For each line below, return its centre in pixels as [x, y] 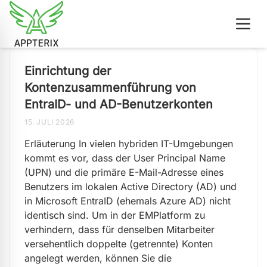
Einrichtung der [68, 71]
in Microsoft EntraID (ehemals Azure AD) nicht [128, 201]
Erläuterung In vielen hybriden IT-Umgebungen [129, 144]
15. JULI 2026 [49, 122]
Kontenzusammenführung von [110, 88]
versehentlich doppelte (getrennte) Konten [119, 244]
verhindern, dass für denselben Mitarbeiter [119, 229]
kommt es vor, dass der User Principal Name [125, 158]
